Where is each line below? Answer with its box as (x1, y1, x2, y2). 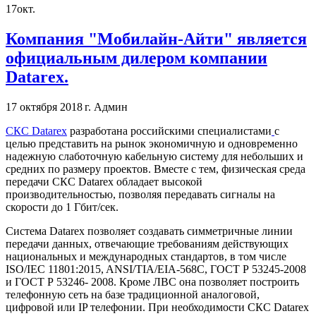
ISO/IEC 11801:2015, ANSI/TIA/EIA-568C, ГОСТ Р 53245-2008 (6, 262, 306, 275)
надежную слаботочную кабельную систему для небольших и (6, 150, 303, 162)
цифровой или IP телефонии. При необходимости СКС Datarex (6, 300, 309, 313)
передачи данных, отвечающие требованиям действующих (6, 237, 288, 250)
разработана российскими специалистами (67, 124, 272, 137)
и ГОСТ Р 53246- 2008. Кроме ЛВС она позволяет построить (6, 275, 299, 288)
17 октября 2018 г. (6, 100, 94, 113)
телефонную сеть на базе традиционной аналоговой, (6, 288, 260, 300)
